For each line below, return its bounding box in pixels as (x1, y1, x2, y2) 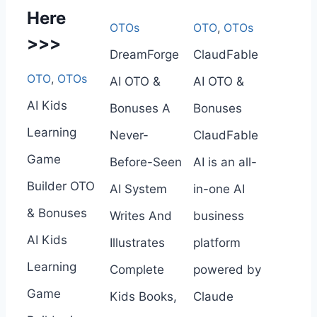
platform (192, 235, 241, 250)
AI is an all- (192, 154, 257, 169)
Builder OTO (27, 178, 95, 193)
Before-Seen (110, 154, 183, 169)
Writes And (110, 208, 173, 223)
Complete (110, 262, 165, 277)
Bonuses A (110, 100, 171, 115)
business (192, 208, 244, 223)
